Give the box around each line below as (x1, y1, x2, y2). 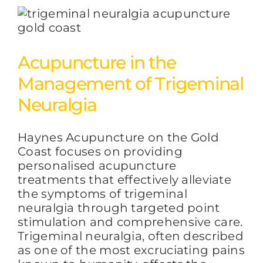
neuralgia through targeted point (18, 200, 220, 215)
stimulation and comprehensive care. (18, 214, 243, 229)
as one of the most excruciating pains (18, 242, 245, 257)
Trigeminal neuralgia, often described (18, 228, 244, 243)
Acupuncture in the (18, 51, 176, 73)
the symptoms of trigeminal (18, 186, 187, 201)
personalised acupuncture (18, 158, 177, 173)
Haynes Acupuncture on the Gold (18, 130, 219, 144)
